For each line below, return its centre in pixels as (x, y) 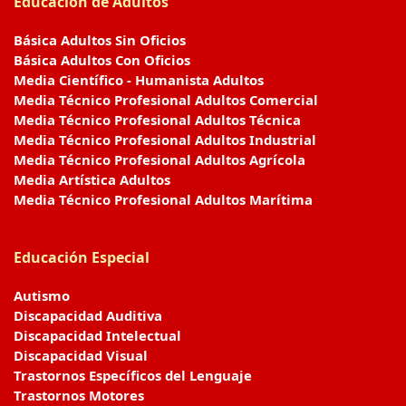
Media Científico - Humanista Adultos (139, 79)
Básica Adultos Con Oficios (102, 59)
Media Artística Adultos (92, 179)
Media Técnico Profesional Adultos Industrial (165, 139)
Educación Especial (82, 257)
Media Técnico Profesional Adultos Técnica (157, 119)
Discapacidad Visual (81, 355)
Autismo (42, 295)
